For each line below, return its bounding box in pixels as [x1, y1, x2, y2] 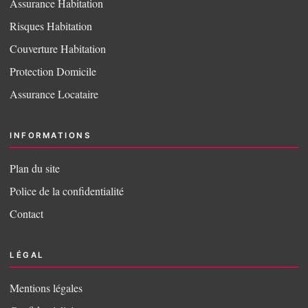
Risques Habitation [10, 19, 92, 34]
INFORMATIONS [10, 130, 91, 140]
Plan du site [10, 160, 60, 175]
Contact [10, 206, 43, 221]
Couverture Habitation [10, 41, 106, 56]
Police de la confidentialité [10, 183, 124, 198]
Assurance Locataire [10, 86, 98, 101]
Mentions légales [10, 280, 82, 295]
